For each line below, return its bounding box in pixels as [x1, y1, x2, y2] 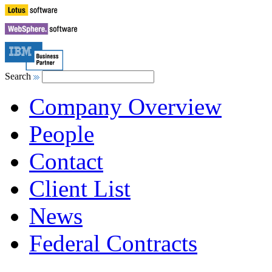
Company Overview [29, 93, 222, 120]
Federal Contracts [29, 230, 197, 257]
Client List [29, 175, 131, 202]
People [29, 121, 94, 148]
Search [5, 71, 33, 82]
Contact [29, 148, 103, 175]
